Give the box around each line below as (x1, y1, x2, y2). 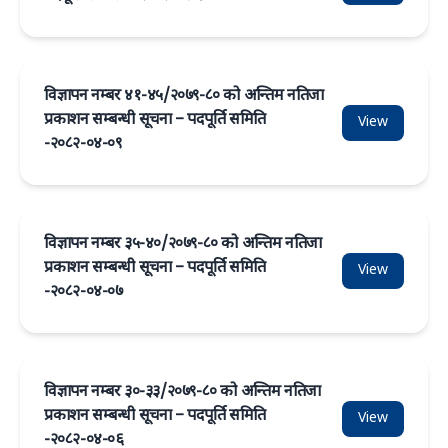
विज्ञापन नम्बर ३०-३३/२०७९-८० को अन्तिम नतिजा (44, 382, 321, 403)
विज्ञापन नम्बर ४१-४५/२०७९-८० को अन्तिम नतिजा (44, 86, 324, 107)
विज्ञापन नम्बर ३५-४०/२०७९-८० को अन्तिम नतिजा (44, 234, 322, 255)
